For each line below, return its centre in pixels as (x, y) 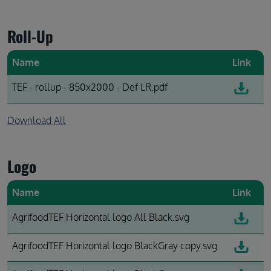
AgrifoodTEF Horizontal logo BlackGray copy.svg (115, 246)
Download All (37, 120)
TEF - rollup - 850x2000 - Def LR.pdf (90, 87)
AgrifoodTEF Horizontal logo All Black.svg (101, 217)
